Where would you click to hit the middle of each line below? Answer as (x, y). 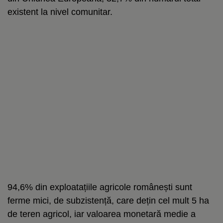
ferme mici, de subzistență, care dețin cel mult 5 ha (108, 200)
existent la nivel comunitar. (60, 12)
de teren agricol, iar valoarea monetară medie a (102, 214)
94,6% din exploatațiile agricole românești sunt (100, 187)
